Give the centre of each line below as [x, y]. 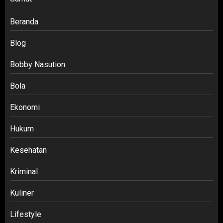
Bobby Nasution [38, 65]
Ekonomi [25, 108]
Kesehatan [28, 150]
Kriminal [24, 172]
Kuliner [22, 193]
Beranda [24, 22]
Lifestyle [26, 215]
